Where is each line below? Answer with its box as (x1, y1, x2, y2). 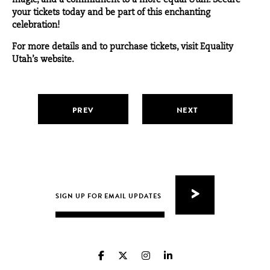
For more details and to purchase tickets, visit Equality (12, 43, 233, 52)
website (40, 55, 72, 64)
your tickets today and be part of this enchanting (12, 8, 210, 17)
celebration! (12, 21, 60, 30)
